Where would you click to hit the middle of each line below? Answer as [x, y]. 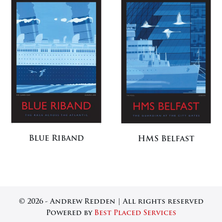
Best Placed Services [135, 213]
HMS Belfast [166, 139]
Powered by [70, 213]
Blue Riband [56, 139]
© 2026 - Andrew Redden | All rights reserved [111, 202]
